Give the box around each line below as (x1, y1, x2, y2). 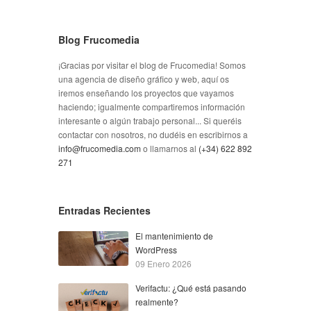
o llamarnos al (141, 142, 199, 154)
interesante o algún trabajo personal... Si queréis (58, 114, 242, 126)
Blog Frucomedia (58, 32, 140, 47)
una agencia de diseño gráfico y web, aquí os (58, 72, 229, 85)
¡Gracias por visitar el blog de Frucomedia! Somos (58, 58, 246, 71)
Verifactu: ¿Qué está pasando (135, 281, 247, 294)
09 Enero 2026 (135, 257, 192, 269)
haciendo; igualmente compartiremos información (58, 100, 245, 112)
